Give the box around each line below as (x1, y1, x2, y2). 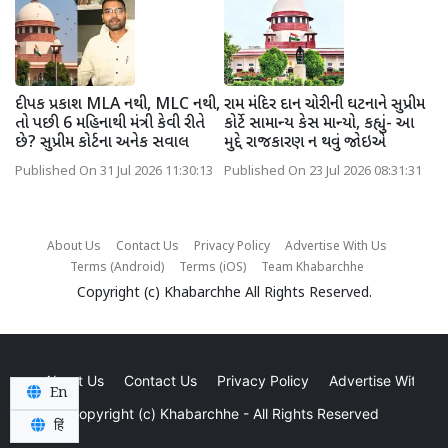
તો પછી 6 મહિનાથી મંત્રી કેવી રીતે (15, 113, 205, 135)
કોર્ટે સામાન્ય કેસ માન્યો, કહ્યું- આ (224, 113, 414, 135)
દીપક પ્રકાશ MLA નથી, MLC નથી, (15, 94, 220, 116)
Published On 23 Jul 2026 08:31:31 (224, 163, 422, 180)
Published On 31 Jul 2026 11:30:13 (15, 163, 213, 180)
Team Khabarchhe (260, 259, 364, 276)
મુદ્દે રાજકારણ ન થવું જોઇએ (224, 132, 386, 154)
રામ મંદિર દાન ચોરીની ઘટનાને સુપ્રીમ (224, 94, 425, 116)
